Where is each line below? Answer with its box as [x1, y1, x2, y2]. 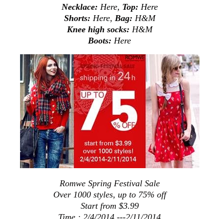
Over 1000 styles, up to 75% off [53, 189, 166, 199]
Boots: [88, 35, 114, 45]
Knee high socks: [66, 24, 130, 34]
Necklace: [61, 1, 100, 12]
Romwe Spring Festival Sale [59, 178, 160, 188]
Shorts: [64, 13, 93, 23]
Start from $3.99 [80, 200, 139, 211]
